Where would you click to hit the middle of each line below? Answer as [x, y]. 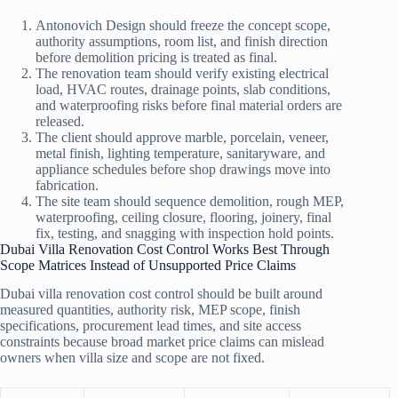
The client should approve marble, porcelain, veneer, [182, 137]
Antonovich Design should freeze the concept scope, [183, 25]
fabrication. [67, 185]
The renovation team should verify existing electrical [182, 73]
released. [60, 121]
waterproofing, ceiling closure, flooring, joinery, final [183, 217]
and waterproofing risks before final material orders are [189, 105]
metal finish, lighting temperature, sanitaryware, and [180, 153]
